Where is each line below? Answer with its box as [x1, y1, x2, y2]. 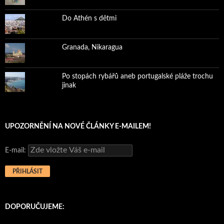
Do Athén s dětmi [61, 14, 116, 22]
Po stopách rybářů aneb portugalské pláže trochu [61, 72, 213, 80]
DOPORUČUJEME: [5, 203, 64, 210]
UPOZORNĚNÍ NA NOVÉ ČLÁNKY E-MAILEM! [5, 122, 151, 130]
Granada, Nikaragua [61, 43, 122, 51]
